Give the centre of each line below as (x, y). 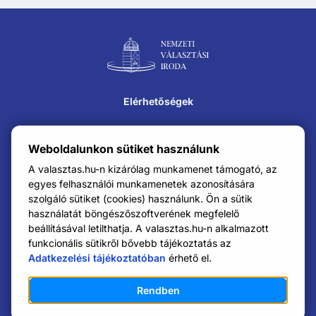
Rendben (158, 290)
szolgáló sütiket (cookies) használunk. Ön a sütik (140, 199)
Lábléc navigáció (72, 44)
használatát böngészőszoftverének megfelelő (134, 213)
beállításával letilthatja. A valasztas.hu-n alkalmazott (148, 228)
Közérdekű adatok (158, 134)
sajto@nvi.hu (195, 297)
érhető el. (190, 258)
